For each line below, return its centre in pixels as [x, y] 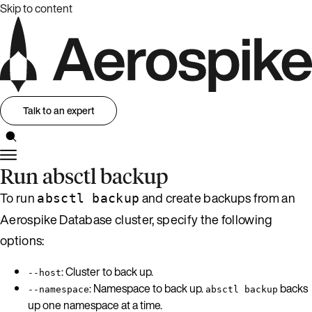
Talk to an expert [58, 111]
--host [45, 272]
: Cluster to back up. [107, 271]
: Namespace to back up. [147, 288]
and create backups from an [218, 197]
